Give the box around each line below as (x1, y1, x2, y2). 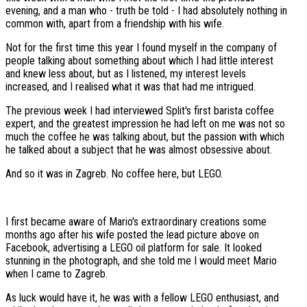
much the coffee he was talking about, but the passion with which (5, 130, 284, 144)
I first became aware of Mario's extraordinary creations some (5, 215, 267, 229)
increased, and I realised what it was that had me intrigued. (5, 80, 256, 94)
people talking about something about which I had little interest (5, 54, 273, 68)
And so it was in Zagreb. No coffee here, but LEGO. (5, 167, 225, 181)
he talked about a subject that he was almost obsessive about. (5, 143, 272, 157)
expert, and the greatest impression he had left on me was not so (5, 117, 285, 131)
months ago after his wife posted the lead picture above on (5, 228, 259, 242)
